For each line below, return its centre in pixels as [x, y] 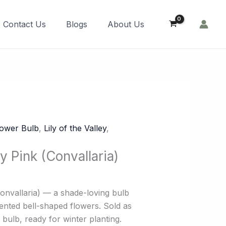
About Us [126, 24]
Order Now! [177, 17]
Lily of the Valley [75, 128]
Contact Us [25, 24]
